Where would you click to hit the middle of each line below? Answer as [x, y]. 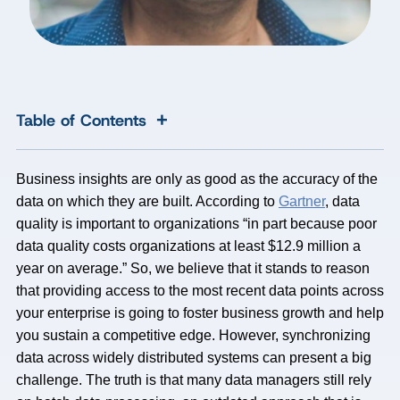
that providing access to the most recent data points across [200, 291]
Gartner [302, 201]
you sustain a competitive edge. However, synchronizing [193, 335]
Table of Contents [81, 120]
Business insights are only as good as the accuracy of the [197, 179]
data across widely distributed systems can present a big [194, 358]
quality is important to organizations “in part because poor [196, 224]
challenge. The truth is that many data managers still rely [194, 380]
